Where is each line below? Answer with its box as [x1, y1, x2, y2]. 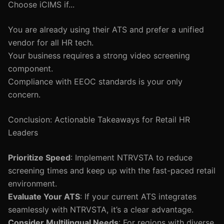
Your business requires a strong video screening [8, 50, 190, 60]
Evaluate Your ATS [8, 191, 80, 201]
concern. [8, 89, 40, 99]
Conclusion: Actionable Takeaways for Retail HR [8, 114, 190, 124]
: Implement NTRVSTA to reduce [70, 152, 192, 162]
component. [8, 63, 53, 73]
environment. [8, 178, 57, 188]
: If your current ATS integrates [80, 191, 196, 201]
